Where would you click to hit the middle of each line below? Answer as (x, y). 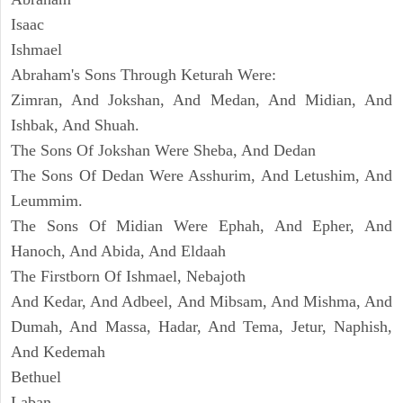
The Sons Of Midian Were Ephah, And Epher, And (201, 226)
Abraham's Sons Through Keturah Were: (143, 75)
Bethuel (36, 377)
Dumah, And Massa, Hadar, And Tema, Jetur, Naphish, (201, 327)
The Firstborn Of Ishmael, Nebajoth (128, 277)
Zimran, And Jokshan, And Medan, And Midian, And (201, 100)
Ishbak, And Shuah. (75, 125)
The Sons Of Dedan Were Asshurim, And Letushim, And (201, 176)
